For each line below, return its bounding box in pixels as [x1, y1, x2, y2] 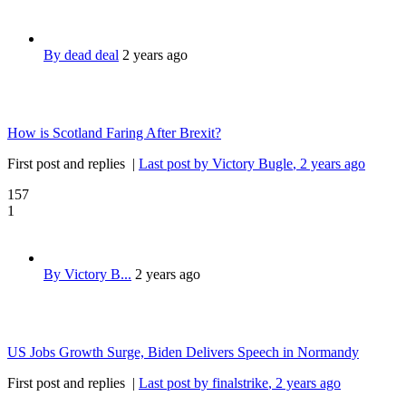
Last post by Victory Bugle [139, 156, 293, 172]
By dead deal [43, 47, 119, 63]
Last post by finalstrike [139, 375, 268, 391]
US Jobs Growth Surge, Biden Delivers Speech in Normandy [7, 344, 359, 361]
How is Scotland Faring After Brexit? [7, 125, 221, 141]
